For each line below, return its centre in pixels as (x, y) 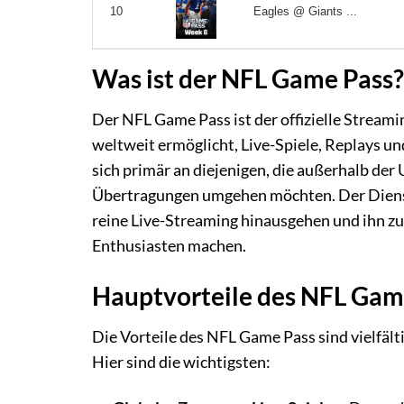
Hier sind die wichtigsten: (181, 362)
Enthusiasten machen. (169, 246)
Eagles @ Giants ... (305, 11)
